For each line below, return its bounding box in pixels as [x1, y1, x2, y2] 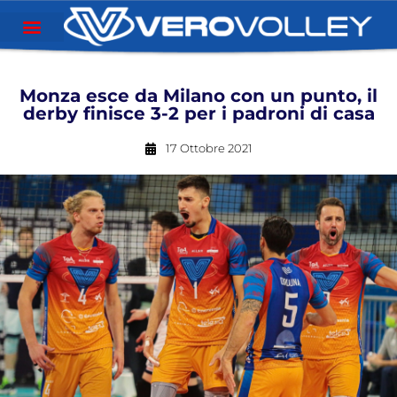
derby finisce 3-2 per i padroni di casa [22, 103, 375, 124]
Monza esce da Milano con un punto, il [19, 85, 378, 106]
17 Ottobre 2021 [166, 141, 253, 155]
